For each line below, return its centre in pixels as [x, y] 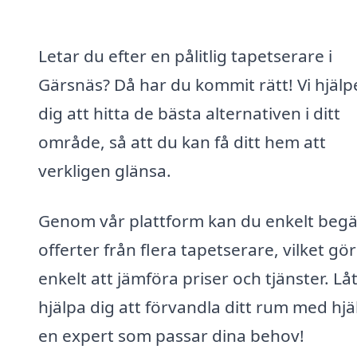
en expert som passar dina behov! [171, 336]
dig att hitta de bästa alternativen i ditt [189, 113]
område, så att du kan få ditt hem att [182, 141]
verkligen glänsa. [105, 170]
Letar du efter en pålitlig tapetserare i [185, 55]
